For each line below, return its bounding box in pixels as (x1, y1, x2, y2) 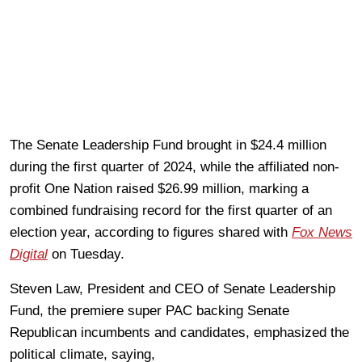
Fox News (292, 224, 352, 240)
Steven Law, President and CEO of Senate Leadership (10, 280, 335, 297)
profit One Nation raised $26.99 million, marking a (10, 180, 309, 196)
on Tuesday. (52, 246, 124, 262)
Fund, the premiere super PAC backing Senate (10, 302, 289, 318)
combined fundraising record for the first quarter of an (10, 202, 332, 218)
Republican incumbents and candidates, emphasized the (10, 324, 349, 340)
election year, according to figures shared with (10, 224, 292, 240)
